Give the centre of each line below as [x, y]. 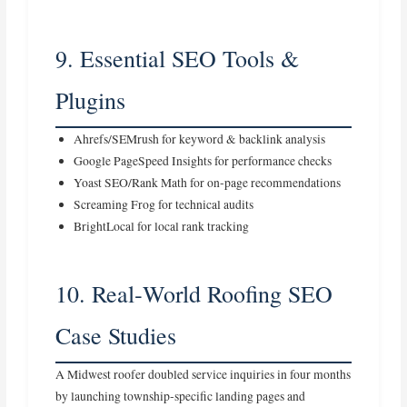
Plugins [91, 100]
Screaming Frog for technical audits [164, 205]
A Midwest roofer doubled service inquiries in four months [203, 375]
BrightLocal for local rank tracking [162, 227]
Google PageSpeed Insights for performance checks [203, 161]
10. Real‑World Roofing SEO [194, 294]
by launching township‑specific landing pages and [181, 397]
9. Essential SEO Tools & [178, 59]
